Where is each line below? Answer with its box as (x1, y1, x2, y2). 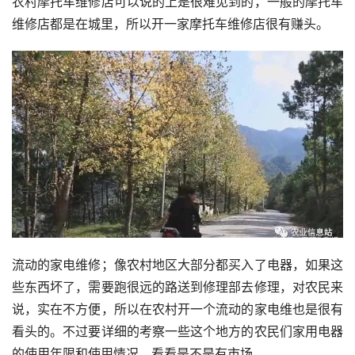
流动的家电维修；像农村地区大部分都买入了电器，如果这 (12, 256, 343, 273)
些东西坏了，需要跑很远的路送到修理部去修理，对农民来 (12, 278, 343, 295)
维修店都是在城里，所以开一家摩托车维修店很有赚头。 (12, 15, 329, 32)
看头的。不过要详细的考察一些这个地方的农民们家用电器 (12, 323, 343, 339)
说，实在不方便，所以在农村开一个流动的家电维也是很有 (12, 300, 343, 317)
